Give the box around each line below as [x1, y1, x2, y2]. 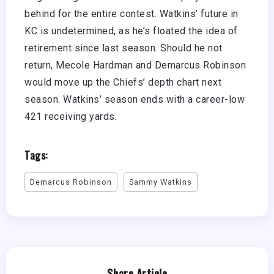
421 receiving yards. [24, 111, 117, 123]
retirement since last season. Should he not [24, 42, 223, 54]
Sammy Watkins [129, 177, 192, 187]
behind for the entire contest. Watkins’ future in [24, 8, 239, 20]
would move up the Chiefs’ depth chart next [24, 76, 221, 89]
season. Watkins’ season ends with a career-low [24, 94, 245, 106]
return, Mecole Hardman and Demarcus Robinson [24, 59, 246, 72]
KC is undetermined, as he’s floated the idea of [24, 25, 238, 37]
